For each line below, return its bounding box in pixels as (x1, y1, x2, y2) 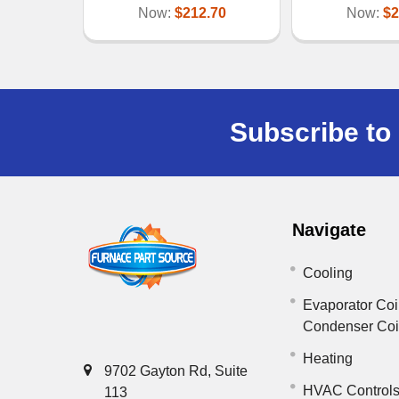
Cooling (303, 265, 354, 281)
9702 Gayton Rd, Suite (104, 362, 248, 379)
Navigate (292, 219, 367, 240)
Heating (303, 350, 354, 366)
